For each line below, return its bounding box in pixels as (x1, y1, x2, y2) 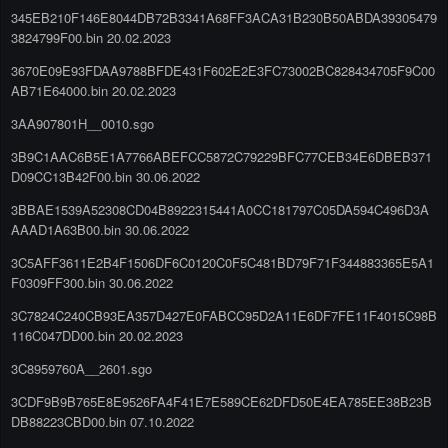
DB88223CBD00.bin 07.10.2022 (11, 411, 194, 431)
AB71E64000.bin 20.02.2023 (11, 80, 176, 100)
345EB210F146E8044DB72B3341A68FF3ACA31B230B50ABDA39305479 (11, 7, 437, 27)
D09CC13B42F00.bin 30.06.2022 (11, 166, 200, 186)
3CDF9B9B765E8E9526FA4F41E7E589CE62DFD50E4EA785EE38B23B (11, 391, 432, 411)
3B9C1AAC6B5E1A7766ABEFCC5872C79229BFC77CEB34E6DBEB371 (11, 146, 432, 166)
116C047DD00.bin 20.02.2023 (11, 325, 183, 345)
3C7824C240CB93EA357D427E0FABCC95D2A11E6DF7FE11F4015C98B (11, 305, 437, 325)
